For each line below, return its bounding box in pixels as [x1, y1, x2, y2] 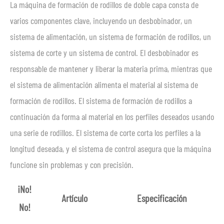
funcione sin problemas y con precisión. [10, 158, 133, 170]
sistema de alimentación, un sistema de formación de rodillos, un [10, 30, 211, 42]
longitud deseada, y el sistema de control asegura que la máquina [10, 142, 211, 154]
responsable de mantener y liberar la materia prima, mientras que [10, 62, 212, 74]
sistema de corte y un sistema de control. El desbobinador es [10, 46, 198, 58]
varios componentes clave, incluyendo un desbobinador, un [10, 14, 192, 26]
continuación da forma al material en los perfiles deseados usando [10, 110, 214, 122]
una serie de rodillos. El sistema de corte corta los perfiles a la [10, 126, 200, 138]
